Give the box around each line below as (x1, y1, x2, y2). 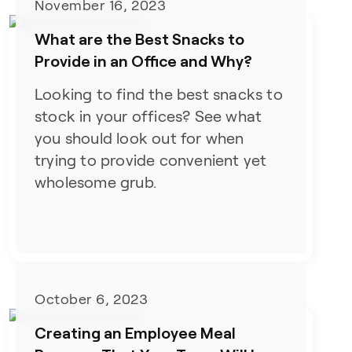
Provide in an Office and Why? (35, 51, 253, 71)
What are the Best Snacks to (35, 29, 245, 49)
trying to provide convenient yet (35, 152, 267, 170)
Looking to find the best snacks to (35, 86, 283, 104)
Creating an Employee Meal (35, 322, 236, 342)
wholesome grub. (35, 174, 157, 192)
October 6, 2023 (35, 291, 148, 307)
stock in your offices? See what (35, 108, 262, 126)
